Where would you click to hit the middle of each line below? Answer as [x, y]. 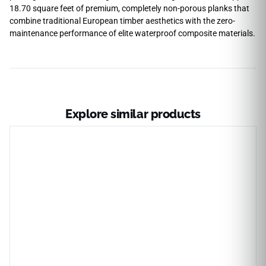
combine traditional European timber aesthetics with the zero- [122, 21]
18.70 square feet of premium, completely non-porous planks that [129, 9]
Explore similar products [133, 114]
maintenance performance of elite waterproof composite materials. [132, 34]
